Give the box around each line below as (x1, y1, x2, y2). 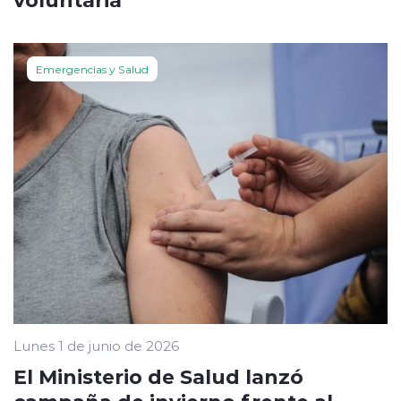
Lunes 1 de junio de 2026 (13, 336, 179, 354)
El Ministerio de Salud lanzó (13, 362, 303, 389)
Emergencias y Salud (36, 62, 149, 77)
